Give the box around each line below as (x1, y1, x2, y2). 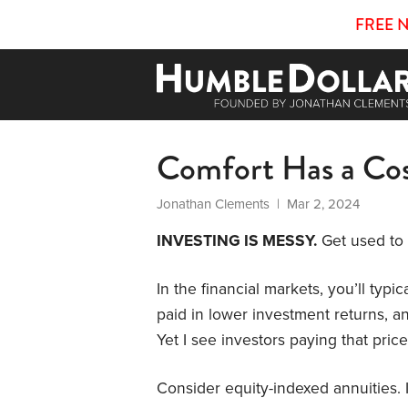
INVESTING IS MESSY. (157, 230, 317, 250)
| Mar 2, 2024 (270, 195, 360, 212)
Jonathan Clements (157, 195, 270, 212)
